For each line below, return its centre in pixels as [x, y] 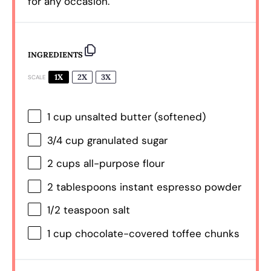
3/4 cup [66, 140]
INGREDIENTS [56, 55]
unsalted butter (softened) [139, 117]
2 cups [64, 164]
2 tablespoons [82, 187]
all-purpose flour [123, 164]
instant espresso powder [179, 187]
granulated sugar [126, 140]
